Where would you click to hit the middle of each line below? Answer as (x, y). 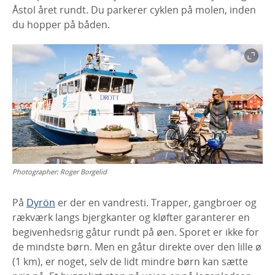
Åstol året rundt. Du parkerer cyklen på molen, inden (134, 10)
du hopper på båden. (61, 24)
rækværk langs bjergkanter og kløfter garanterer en (131, 217)
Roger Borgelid (83, 171)
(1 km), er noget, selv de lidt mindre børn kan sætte (130, 261)
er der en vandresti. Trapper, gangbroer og (156, 202)
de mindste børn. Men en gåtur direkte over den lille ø (137, 246)
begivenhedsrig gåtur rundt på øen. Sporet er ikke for (136, 232)
